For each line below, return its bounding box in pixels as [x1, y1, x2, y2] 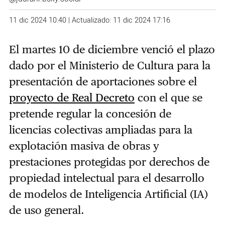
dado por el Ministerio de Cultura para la [9, 58, 210, 72]
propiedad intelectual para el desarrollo [9, 171, 204, 184]
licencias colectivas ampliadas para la [9, 123, 192, 136]
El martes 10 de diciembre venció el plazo [9, 42, 215, 56]
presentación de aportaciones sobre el [9, 74, 197, 88]
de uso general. [9, 203, 87, 216]
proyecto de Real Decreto [9, 90, 135, 104]
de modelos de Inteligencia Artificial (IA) [9, 187, 208, 200]
